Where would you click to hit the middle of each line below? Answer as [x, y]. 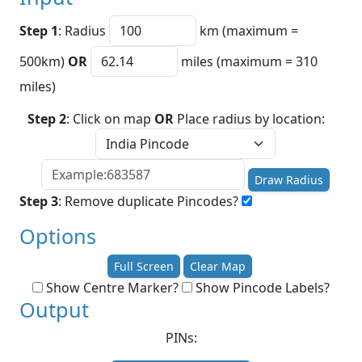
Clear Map [217, 266]
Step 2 [47, 119]
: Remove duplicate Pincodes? [150, 201]
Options [58, 236]
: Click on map [110, 119]
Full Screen [143, 266]
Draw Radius [288, 179]
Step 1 [39, 31]
